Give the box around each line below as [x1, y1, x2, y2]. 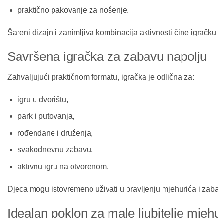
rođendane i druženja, [17, 128, 93, 137]
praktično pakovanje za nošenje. [17, 6, 129, 15]
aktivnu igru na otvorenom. [17, 162, 109, 171]
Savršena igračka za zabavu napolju [7, 50, 207, 64]
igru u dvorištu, [17, 95, 68, 104]
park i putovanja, [17, 112, 74, 121]
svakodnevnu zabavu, [17, 145, 93, 154]
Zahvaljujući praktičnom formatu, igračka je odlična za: [7, 73, 194, 81]
